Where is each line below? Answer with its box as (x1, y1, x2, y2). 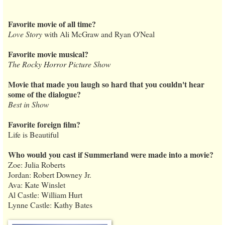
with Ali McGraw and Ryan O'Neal (42, 28, 155, 39)
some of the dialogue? (8, 88, 81, 100)
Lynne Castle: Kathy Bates (8, 199, 92, 210)
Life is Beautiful (8, 129, 59, 140)
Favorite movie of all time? (8, 18, 96, 30)
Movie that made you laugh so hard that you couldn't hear (8, 78, 204, 90)
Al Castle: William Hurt (8, 189, 82, 200)
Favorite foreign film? (8, 118, 80, 130)
